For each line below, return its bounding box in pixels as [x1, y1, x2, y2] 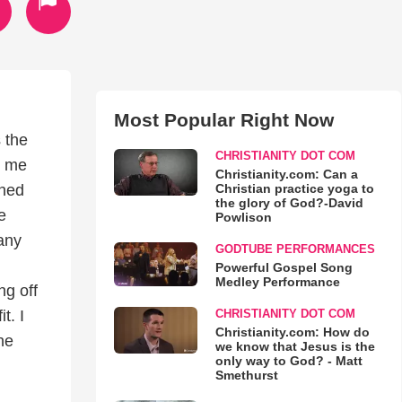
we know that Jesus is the [214, 339, 375, 354]
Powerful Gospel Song [214, 260, 353, 275]
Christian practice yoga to [214, 181, 374, 196]
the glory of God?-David [214, 196, 363, 210]
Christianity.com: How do [214, 325, 370, 339]
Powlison [214, 210, 272, 224]
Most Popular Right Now [113, 109, 334, 130]
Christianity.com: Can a [214, 167, 358, 181]
